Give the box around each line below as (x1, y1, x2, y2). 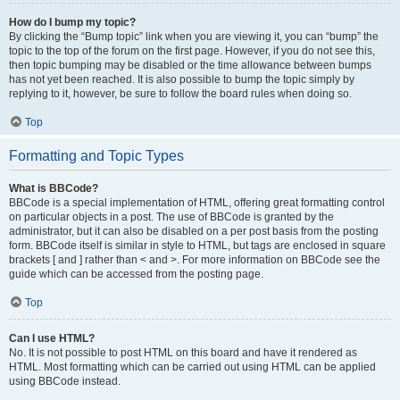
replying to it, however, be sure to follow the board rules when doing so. (9, 87, 352, 100)
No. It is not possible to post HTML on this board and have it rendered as (9, 346, 357, 359)
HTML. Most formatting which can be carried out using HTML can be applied (9, 361, 376, 373)
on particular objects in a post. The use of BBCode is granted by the (9, 211, 334, 223)
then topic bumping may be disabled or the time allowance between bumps (9, 59, 371, 71)
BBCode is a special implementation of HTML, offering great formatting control (9, 196, 385, 209)
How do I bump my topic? (9, 16, 136, 29)
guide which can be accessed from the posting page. (9, 268, 263, 280)
